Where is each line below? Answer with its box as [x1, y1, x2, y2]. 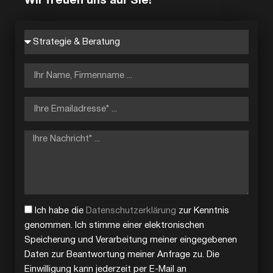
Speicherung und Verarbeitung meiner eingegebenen [24, 235, 237, 244]
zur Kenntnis [176, 206, 229, 215]
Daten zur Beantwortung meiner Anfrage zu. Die [24, 250, 219, 259]
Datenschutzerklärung [86, 206, 176, 215]
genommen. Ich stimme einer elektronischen [24, 221, 204, 230]
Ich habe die [35, 206, 86, 215]
